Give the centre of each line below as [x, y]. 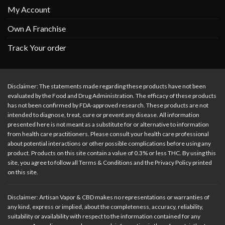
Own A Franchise [37, 28]
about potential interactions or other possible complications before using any [109, 143]
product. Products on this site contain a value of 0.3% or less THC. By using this [112, 153]
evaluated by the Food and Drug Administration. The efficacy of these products [112, 95]
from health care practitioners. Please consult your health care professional [108, 134]
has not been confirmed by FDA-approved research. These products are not [108, 105]
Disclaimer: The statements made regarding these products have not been [107, 86]
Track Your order [37, 47]
